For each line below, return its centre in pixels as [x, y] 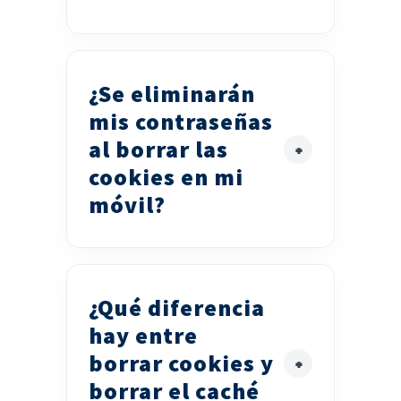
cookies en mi [166, 177]
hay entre [143, 336]
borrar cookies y [181, 363]
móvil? [127, 205]
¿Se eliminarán [172, 94]
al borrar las [158, 149]
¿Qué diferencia [177, 308]
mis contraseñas [181, 122]
